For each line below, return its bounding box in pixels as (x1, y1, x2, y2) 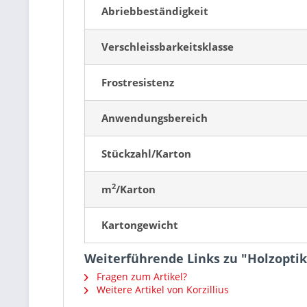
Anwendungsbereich (101, 111, 208, 125)
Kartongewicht (101, 218, 178, 232)
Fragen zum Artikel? (94, 270, 187, 283)
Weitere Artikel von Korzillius (94, 283, 229, 296)
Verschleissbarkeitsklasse (101, 40, 234, 53)
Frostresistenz (101, 75, 174, 89)
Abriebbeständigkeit (101, 4, 208, 18)
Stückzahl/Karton (101, 147, 191, 160)
